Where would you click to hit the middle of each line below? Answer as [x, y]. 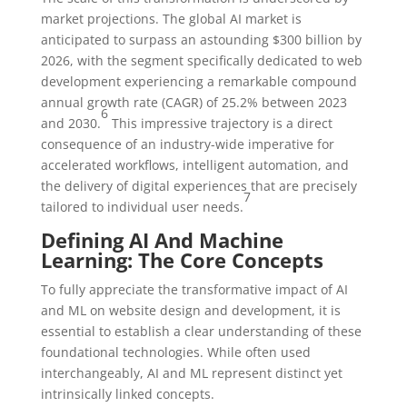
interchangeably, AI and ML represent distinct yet [191, 372]
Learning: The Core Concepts [182, 259]
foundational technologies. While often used [175, 352]
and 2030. [70, 123]
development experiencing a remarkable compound [199, 81]
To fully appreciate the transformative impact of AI [194, 289]
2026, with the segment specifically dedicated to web [201, 60]
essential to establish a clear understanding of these [201, 331]
